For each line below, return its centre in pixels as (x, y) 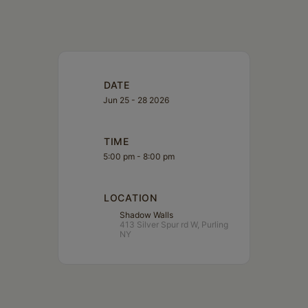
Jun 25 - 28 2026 (136, 100)
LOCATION (131, 198)
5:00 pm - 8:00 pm (139, 156)
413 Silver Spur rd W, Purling (174, 224)
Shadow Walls (146, 214)
